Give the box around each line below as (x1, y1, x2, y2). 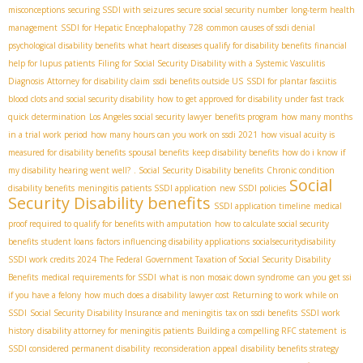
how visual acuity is (261, 128, 335, 140)
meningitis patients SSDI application (78, 181, 216, 194)
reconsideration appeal (153, 342, 237, 354)
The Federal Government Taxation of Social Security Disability (100, 253, 331, 265)
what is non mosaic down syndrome (160, 271, 294, 283)
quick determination (8, 110, 86, 122)
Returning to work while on (233, 288, 339, 301)
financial (314, 39, 347, 51)
